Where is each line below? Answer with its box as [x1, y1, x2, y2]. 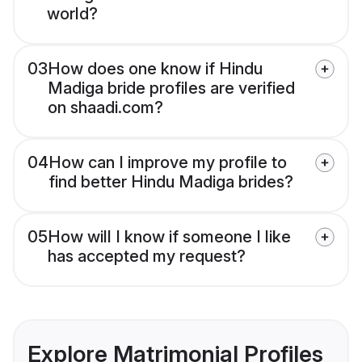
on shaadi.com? [48, 98, 163, 118]
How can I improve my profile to [48, 153, 287, 173]
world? [47, 4, 98, 24]
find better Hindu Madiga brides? [48, 172, 293, 192]
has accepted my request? [48, 246, 246, 267]
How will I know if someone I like [48, 227, 291, 247]
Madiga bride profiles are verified [48, 78, 295, 99]
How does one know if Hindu [48, 59, 263, 79]
